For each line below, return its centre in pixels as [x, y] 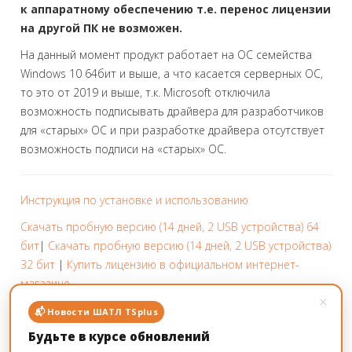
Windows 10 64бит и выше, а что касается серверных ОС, [171, 73]
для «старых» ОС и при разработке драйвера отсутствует [172, 130]
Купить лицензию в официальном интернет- [183, 264]
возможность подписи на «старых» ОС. [123, 149]
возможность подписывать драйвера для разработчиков [172, 111]
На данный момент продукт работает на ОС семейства [166, 55]
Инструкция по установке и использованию [136, 200]
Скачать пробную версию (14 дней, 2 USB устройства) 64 [169, 227]
